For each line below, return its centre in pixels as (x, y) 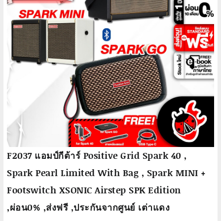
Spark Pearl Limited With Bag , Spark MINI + (107, 173)
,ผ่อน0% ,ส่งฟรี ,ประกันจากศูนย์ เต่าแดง (88, 207)
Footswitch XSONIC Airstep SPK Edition (94, 190)
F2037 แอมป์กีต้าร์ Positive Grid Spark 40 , (97, 155)
